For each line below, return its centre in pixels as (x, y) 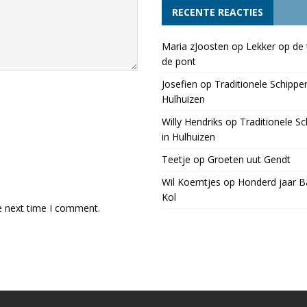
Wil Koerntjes (191, 182)
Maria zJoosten (195, 47)
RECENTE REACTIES (217, 12)
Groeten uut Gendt (249, 160)
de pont (179, 62)
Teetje (176, 160)
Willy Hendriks (192, 122)
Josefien (179, 84)
